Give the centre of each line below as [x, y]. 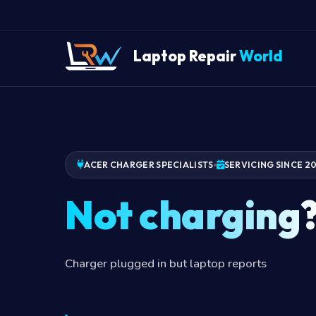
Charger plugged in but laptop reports [166, 263]
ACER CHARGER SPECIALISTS [149, 165]
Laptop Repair [186, 55]
